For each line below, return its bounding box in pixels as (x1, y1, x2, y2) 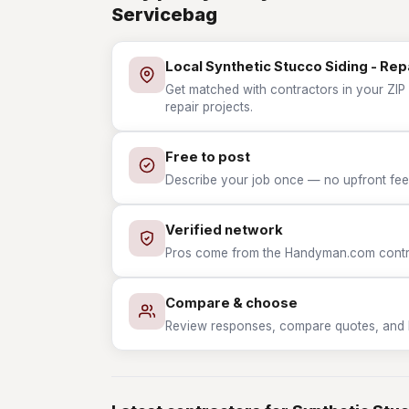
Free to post (165, 149, 250, 165)
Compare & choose (165, 295, 298, 311)
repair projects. (165, 100, 253, 114)
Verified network (165, 222, 283, 238)
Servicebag (111, 4, 217, 26)
